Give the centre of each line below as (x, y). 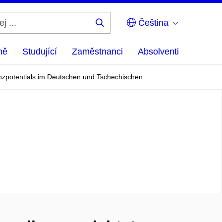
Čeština (152, 23)
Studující (40, 52)
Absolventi (158, 52)
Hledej (115, 30)
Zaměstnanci (97, 52)
